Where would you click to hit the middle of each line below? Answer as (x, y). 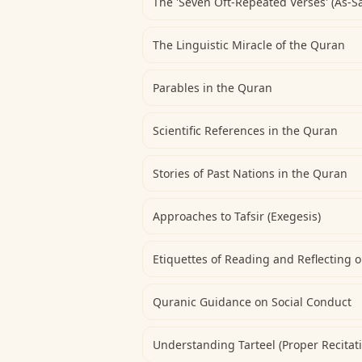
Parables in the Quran (213, 88)
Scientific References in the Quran (245, 130)
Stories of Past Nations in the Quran (250, 173)
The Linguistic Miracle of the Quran (249, 45)
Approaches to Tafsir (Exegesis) (237, 216)
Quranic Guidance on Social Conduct (252, 302)
